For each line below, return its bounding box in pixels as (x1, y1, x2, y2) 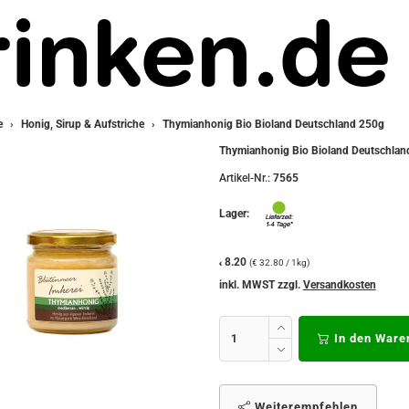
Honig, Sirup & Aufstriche (20, 118, 144, 131)
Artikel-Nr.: (218, 172, 270, 184)
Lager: (218, 207, 252, 221)
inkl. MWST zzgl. (218, 278, 303, 291)
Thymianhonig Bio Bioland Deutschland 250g (162, 118, 384, 131)
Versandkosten (302, 278, 376, 291)
